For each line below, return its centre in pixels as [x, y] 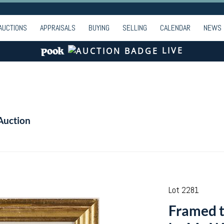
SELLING [135, 28]
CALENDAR [175, 28]
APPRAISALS [58, 28]
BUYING [99, 28]
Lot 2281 [183, 190]
